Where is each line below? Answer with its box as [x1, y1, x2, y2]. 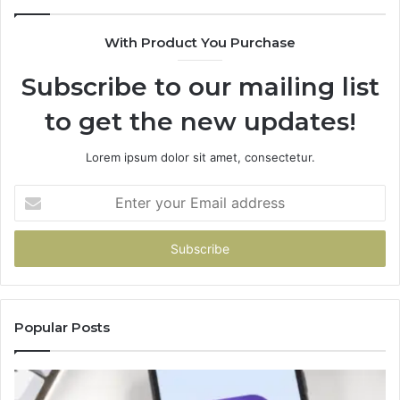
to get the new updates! [44, 106, 356, 137]
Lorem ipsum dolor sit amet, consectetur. [85, 150, 315, 165]
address [13, 242, 58, 257]
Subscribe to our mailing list [21, 71, 379, 103]
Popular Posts [14, 319, 110, 337]
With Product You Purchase [104, 34, 296, 52]
